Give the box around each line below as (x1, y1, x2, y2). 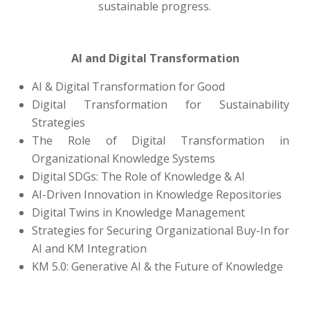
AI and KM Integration (32, 241, 147, 256)
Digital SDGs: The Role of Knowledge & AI (32, 169, 245, 184)
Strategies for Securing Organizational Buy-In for (32, 223, 289, 238)
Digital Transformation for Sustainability (32, 97, 289, 112)
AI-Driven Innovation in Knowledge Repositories (32, 187, 282, 202)
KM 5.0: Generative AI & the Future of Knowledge (32, 259, 283, 274)
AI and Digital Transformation (71, 51, 239, 66)
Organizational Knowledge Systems (32, 151, 215, 166)
